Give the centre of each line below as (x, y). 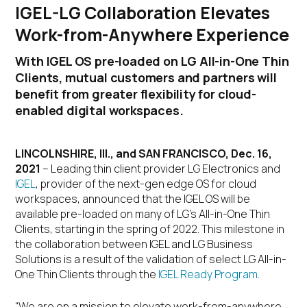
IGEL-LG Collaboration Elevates (143, 13)
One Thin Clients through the (87, 274)
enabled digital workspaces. (99, 110)
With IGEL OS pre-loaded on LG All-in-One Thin (152, 61)
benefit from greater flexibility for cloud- (136, 94)
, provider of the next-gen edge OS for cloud (146, 184)
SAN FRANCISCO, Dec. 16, (206, 153)
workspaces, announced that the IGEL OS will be (133, 199)
